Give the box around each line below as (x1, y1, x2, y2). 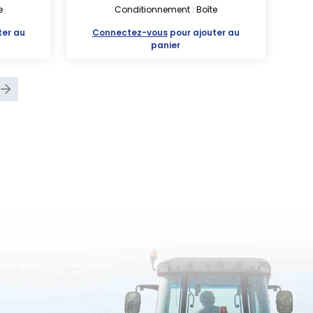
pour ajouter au (167, 27, 240, 38)
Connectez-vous (92, 27, 168, 38)
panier (151, 39, 181, 51)
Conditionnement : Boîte (114, 3, 217, 15)
